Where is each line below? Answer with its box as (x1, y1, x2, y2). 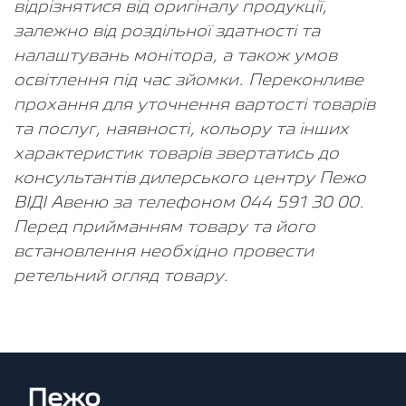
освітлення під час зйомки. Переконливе (14, 73, 363, 88)
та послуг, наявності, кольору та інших (14, 122, 349, 137)
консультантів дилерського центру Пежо (14, 171, 366, 186)
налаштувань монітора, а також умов (14, 49, 337, 63)
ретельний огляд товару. (14, 269, 228, 284)
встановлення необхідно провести (14, 245, 314, 259)
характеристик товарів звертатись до (14, 147, 339, 161)
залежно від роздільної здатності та (14, 24, 320, 39)
